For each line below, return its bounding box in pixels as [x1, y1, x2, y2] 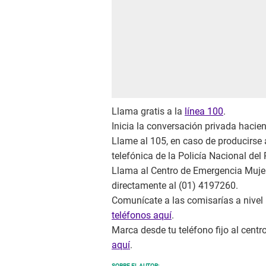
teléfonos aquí [112, 210, 172, 221]
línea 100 [185, 106, 223, 118]
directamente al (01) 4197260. [112, 180, 238, 192]
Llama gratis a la [112, 106, 185, 118]
